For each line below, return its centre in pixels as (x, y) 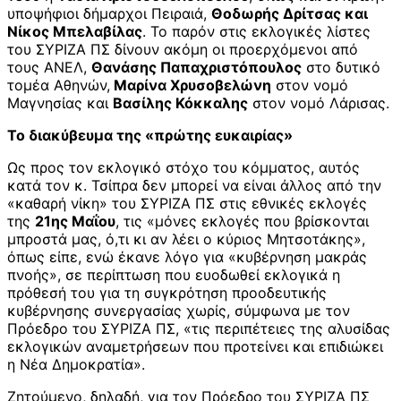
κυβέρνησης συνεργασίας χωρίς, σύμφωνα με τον (179, 311)
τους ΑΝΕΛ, (49, 68)
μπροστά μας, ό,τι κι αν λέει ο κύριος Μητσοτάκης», (186, 239)
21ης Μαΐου (75, 222)
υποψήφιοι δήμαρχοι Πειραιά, (109, 14)
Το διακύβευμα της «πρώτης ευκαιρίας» (150, 136)
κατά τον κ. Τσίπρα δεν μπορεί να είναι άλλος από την (194, 186)
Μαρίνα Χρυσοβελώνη (191, 85)
